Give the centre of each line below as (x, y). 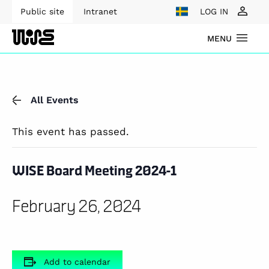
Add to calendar (77, 262)
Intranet (100, 11)
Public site (42, 11)
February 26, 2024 (77, 205)
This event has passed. (71, 131)
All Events (55, 100)
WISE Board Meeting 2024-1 (94, 170)
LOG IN (214, 11)
